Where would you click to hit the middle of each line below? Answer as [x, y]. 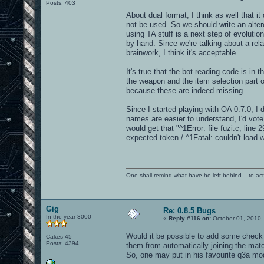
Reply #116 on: [190, 218]
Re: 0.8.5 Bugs [189, 210]
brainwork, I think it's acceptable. [182, 52]
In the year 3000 [69, 216]
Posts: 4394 [62, 243]
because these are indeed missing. [186, 90]
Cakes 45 [59, 236]
